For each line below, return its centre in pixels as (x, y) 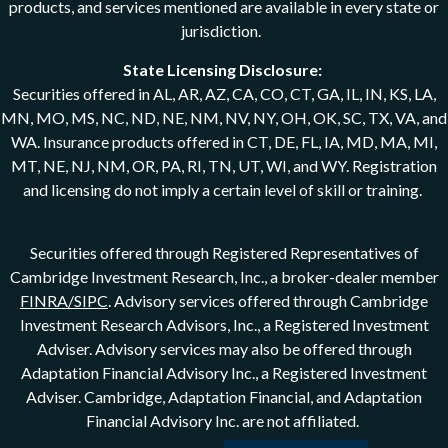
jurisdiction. (224, 30)
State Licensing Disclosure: (224, 69)
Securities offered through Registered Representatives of (224, 252)
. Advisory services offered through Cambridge (268, 300)
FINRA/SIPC (64, 300)
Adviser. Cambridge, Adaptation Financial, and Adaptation (224, 396)
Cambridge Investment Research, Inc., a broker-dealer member (224, 276)
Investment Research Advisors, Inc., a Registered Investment (224, 324)
